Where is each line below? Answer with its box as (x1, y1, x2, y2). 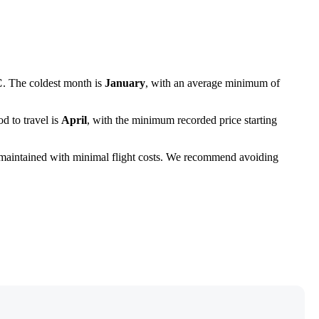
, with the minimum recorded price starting (87, 114, 277, 127)
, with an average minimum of (145, 77, 280, 90)
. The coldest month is (3, 77, 105, 90)
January (105, 77, 145, 90)
